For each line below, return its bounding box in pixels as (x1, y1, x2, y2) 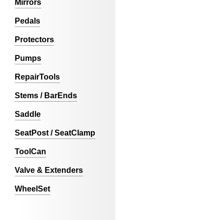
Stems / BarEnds (15, 91, 77, 100)
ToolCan (15, 147, 46, 156)
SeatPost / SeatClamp (15, 129, 95, 137)
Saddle (15, 110, 41, 118)
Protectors (15, 35, 54, 44)
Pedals (15, 17, 40, 25)
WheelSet (15, 185, 50, 193)
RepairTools (15, 73, 60, 81)
